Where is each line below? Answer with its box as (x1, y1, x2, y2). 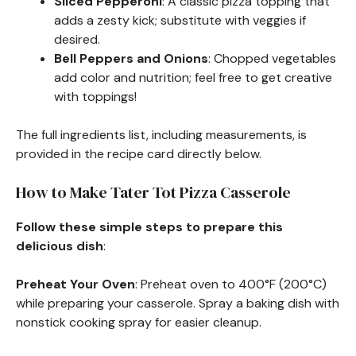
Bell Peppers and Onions (54, 49, 208, 67)
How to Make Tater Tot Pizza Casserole (16, 180, 291, 203)
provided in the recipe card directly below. (16, 145, 261, 162)
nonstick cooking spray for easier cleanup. (16, 313, 261, 331)
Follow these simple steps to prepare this (16, 218, 283, 235)
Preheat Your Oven (16, 275, 135, 292)
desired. (54, 30, 100, 48)
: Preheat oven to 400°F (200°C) (135, 275, 327, 292)
